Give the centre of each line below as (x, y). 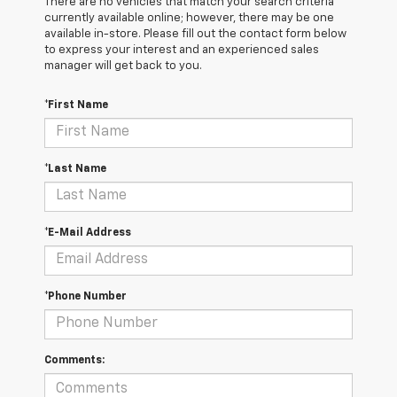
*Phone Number (86, 296)
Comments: (74, 360)
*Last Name (75, 169)
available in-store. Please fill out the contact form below (195, 34)
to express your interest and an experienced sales (182, 50)
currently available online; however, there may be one (189, 18)
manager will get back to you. (123, 66)
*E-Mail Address (88, 233)
